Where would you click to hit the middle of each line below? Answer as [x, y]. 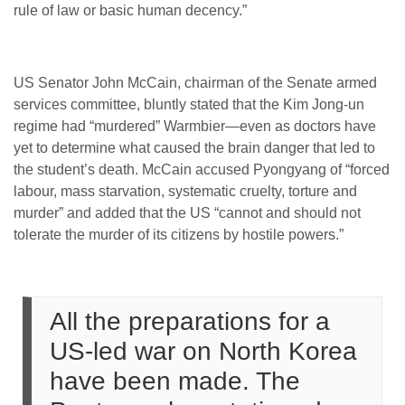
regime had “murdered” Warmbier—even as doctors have [195, 126]
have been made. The [175, 381]
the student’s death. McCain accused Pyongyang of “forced [202, 170]
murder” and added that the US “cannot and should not [187, 213]
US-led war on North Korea [203, 351]
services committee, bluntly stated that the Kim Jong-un [189, 104]
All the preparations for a [190, 321]
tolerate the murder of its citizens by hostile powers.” [179, 235]
